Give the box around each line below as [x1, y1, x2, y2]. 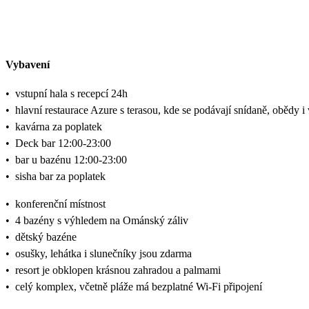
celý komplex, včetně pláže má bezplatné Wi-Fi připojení [15, 280, 262, 292]
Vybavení [6, 58, 50, 70]
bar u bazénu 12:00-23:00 [15, 153, 127, 166]
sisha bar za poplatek [15, 170, 106, 182]
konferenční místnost [15, 197, 106, 210]
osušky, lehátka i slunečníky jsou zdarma [15, 247, 192, 259]
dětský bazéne [15, 230, 77, 243]
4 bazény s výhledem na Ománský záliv [15, 214, 188, 226]
